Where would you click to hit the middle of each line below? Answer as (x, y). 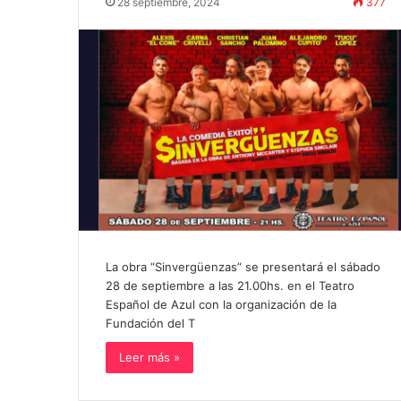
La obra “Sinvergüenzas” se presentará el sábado (243, 267)
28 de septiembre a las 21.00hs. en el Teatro (230, 286)
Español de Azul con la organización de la (221, 305)
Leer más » (149, 358)
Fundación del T (150, 324)
